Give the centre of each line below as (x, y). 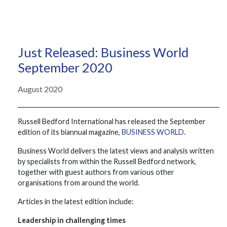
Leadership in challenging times (72, 220)
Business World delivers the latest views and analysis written (116, 151)
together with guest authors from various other (96, 172)
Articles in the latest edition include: (76, 201)
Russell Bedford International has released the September (112, 121)
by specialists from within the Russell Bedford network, (107, 161)
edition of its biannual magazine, (70, 132)
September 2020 (65, 67)
